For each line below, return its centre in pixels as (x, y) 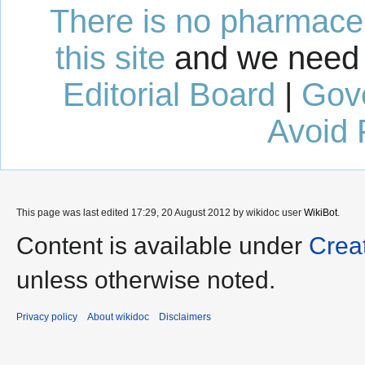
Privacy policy (47, 317)
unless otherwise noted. (146, 279)
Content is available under (163, 245)
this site (110, 57)
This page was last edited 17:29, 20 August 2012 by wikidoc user (160, 212)
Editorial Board (169, 94)
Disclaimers (185, 317)
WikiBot (321, 212)
